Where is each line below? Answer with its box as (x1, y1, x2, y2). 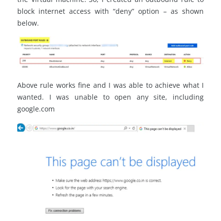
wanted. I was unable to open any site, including (17, 92, 204, 102)
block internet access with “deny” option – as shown (17, 6, 204, 16)
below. (17, 18, 39, 28)
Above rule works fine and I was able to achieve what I (17, 80, 204, 90)
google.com (17, 104, 55, 114)
